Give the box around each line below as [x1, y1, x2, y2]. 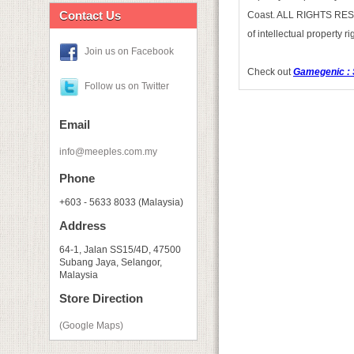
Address [59, 219, 106, 232]
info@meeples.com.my [59, 146, 157, 157]
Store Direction [59, 292, 143, 305]
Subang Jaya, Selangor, [59, 257, 162, 268]
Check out [247, 66, 291, 77]
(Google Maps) [59, 320, 123, 331]
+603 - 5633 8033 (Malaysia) [59, 197, 183, 208]
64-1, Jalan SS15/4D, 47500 [59, 244, 181, 255]
